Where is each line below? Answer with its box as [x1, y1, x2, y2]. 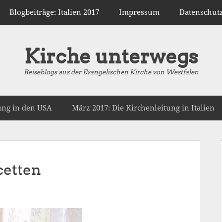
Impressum [119, 8, 160, 17]
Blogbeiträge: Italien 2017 [9, 8, 99, 17]
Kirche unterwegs [24, 45, 198, 68]
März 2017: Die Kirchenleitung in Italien [72, 104, 215, 112]
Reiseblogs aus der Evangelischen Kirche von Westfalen [23, 68, 199, 76]
